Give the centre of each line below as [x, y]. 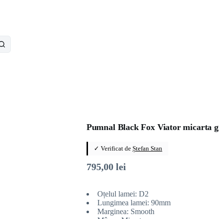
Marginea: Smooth [126, 212]
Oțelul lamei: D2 [123, 194]
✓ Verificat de [113, 149]
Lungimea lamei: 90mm [134, 203]
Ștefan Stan [147, 149]
